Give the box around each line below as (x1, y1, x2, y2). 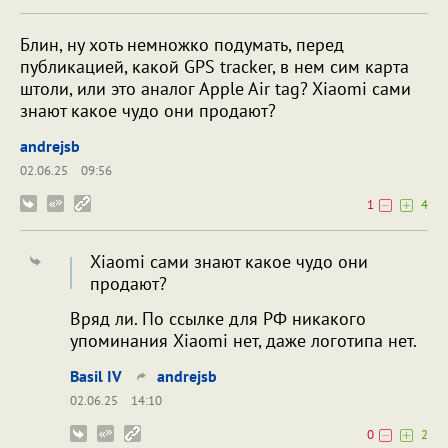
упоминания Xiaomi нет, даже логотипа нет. (70, 329, 417, 353)
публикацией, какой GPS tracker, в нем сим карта (20, 55, 409, 79)
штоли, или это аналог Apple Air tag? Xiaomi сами (20, 77, 411, 101)
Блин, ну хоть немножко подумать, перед (20, 33, 344, 57)
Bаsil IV (70, 366, 122, 387)
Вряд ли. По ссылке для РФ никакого (70, 307, 366, 331)
